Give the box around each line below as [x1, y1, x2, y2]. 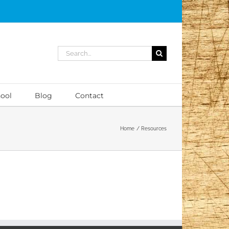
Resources [141, 125, 167, 131]
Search [57, 46, 81, 55]
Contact [75, 91, 104, 100]
